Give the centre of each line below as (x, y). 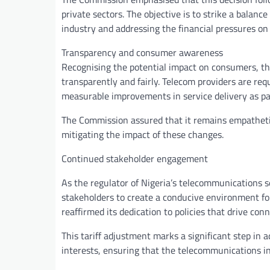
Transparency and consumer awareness (142, 52)
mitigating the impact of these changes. (143, 134)
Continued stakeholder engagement (135, 158)
